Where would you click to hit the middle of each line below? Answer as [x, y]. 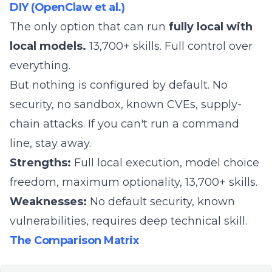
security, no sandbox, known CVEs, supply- [126, 104]
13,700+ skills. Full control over [169, 46]
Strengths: [40, 163]
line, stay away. [50, 143]
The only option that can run [89, 27]
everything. [40, 66]
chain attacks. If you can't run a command [124, 124]
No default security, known [161, 202]
